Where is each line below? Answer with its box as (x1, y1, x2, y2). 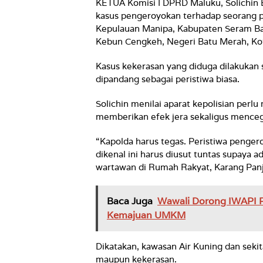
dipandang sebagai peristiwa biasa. (96, 73, 242, 85)
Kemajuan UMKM (107, 209, 186, 222)
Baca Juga (107, 195, 153, 208)
